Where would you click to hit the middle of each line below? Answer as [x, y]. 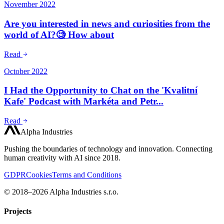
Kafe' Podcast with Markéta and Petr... [84, 101]
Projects [18, 211]
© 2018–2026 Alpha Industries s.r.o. [61, 191]
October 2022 [26, 71]
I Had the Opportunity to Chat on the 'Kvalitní [101, 90]
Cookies [39, 174]
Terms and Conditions [87, 174]
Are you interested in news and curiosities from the [107, 23]
